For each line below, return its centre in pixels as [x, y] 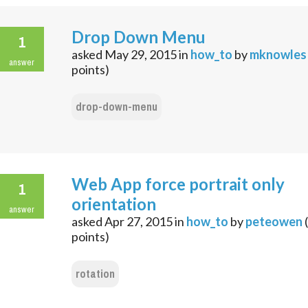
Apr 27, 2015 [139, 222]
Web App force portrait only [178, 184]
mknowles [278, 55]
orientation [114, 204]
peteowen [274, 222]
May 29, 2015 [141, 55]
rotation [95, 274]
